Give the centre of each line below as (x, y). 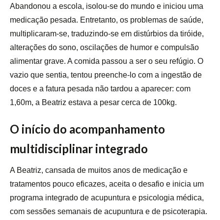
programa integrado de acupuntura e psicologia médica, (107, 198)
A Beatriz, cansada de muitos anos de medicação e (99, 170)
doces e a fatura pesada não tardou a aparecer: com (100, 89)
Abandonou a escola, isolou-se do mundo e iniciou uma (107, 6)
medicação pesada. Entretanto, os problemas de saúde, (107, 20)
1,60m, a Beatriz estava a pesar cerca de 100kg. (93, 103)
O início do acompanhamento (87, 129)
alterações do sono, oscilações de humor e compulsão (104, 48)
